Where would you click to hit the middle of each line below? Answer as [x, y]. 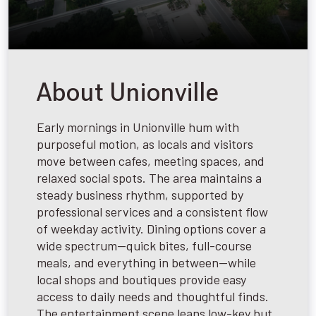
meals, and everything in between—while [146, 262]
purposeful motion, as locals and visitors [145, 144]
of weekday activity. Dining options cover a [151, 228]
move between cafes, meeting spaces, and [151, 160]
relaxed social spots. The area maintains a [149, 177]
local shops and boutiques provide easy [141, 279]
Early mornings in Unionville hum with [138, 127]
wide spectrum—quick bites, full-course [144, 245]
